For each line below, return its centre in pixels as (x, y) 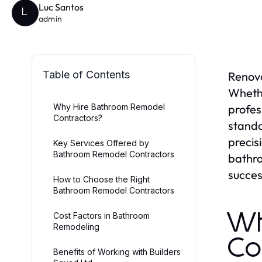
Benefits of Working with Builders (117, 251)
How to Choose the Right (101, 179)
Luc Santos (61, 7)
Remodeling (76, 226)
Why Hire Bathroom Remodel (109, 106)
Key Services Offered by (101, 143)
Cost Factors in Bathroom (101, 215)
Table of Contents (86, 74)
